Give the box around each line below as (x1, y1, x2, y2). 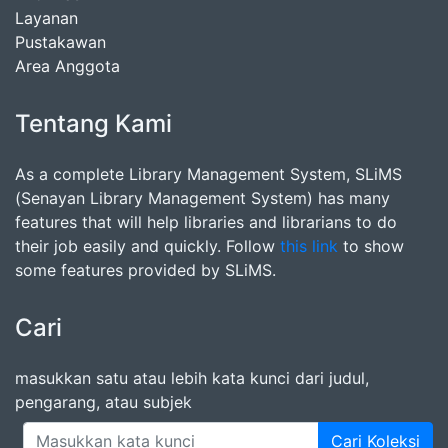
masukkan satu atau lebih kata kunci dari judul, (15, 368, 369, 388)
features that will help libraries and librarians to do (15, 212, 397, 232)
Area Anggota (15, 56, 120, 76)
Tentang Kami (15, 109, 172, 138)
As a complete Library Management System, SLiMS (15, 164, 402, 184)
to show (338, 236, 404, 256)
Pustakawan (15, 32, 106, 52)
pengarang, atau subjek (15, 392, 192, 412)
